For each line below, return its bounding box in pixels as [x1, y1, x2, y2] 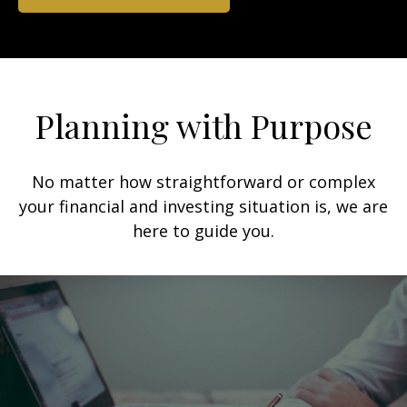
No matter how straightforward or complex [32, 170, 375, 193]
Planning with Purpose [35, 103, 372, 147]
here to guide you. [133, 219, 274, 242]
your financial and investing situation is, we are [19, 194, 388, 217]
